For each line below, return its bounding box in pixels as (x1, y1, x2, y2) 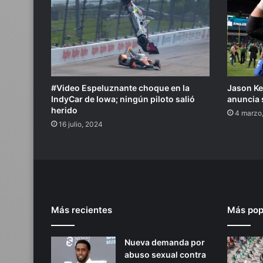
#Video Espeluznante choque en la (51, 83, 190, 93)
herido (51, 105, 77, 116)
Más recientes (51, 204, 112, 216)
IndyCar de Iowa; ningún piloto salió (51, 94, 195, 104)
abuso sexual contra (124, 249, 206, 260)
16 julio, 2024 (59, 120, 103, 129)
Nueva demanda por (124, 237, 205, 248)
